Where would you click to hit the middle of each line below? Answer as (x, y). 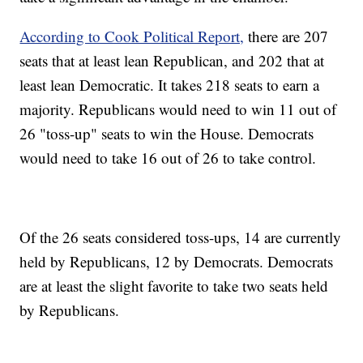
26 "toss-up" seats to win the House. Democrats (167, 133)
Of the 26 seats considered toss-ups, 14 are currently (181, 237)
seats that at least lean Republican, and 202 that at (172, 60)
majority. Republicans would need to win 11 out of (178, 109)
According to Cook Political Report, (132, 36)
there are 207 (286, 36)
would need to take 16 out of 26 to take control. (168, 157)
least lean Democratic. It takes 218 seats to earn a (170, 84)
